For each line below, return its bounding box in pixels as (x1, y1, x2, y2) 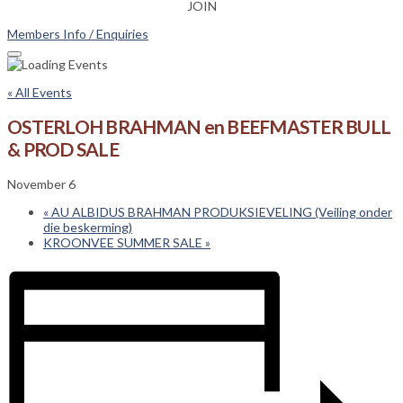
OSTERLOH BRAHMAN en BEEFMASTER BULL (7, 115, 391, 139)
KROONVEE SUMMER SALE (43, 234, 205, 250)
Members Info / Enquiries (7, 25, 148, 41)
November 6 (7, 175, 76, 192)
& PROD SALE (7, 138, 119, 161)
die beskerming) (43, 219, 132, 235)
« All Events (7, 84, 72, 100)
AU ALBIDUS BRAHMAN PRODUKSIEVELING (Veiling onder (49, 203, 392, 219)
